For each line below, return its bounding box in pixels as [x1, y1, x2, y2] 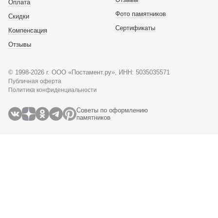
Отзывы [8, 41, 31, 49]
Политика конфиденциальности [8, 87, 97, 94]
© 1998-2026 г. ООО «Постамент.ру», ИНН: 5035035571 [8, 69, 170, 76]
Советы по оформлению [76, 107, 148, 114]
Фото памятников [115, 10, 166, 18]
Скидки [8, 13, 29, 20]
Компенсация [8, 27, 47, 35]
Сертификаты [115, 24, 155, 32]
